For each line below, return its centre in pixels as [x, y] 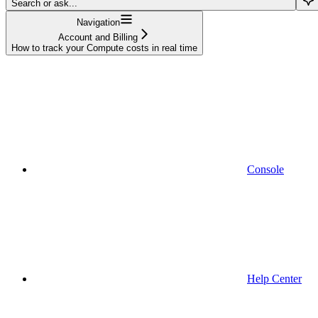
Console [265, 169]
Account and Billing [98, 37]
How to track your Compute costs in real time [104, 48]
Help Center [274, 278]
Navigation [98, 22]
